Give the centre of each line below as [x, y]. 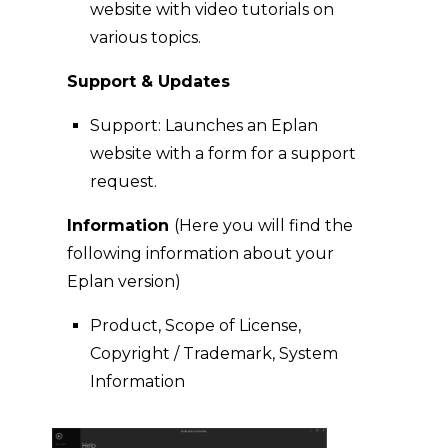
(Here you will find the [264, 225]
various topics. [146, 37]
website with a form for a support [223, 153]
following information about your [201, 253]
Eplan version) [124, 281]
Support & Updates [149, 81]
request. [124, 181]
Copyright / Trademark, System [214, 353]
